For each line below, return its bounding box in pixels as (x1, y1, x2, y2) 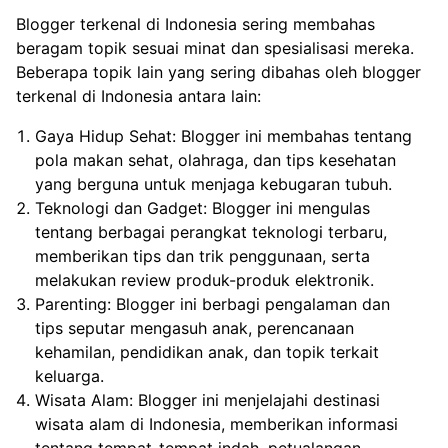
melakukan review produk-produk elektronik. (35, 269, 375, 290)
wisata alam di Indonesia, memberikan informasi (35, 413, 399, 434)
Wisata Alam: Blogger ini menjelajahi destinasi (35, 389, 381, 410)
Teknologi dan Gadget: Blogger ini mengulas (35, 197, 371, 218)
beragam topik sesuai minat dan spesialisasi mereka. (16, 37, 414, 58)
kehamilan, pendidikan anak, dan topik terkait (35, 341, 380, 362)
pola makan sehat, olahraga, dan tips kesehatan (35, 149, 397, 170)
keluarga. (35, 365, 105, 386)
